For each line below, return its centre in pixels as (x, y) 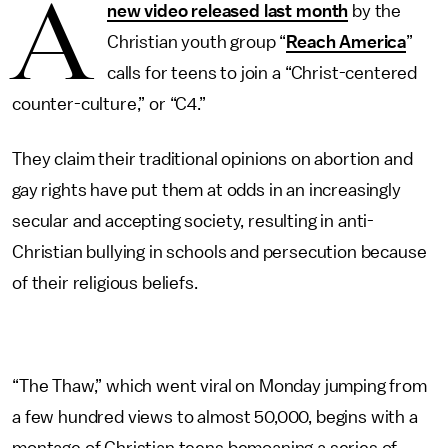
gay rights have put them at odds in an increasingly (206, 190)
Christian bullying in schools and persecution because (219, 252)
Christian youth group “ (196, 42)
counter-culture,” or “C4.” (109, 104)
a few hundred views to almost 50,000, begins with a (215, 417)
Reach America (346, 42)
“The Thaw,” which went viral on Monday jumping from (219, 386)
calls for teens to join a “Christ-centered (262, 73)
